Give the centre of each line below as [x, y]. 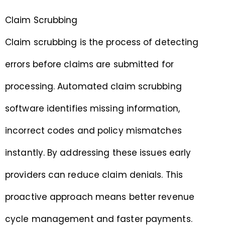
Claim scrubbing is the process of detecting [102, 42]
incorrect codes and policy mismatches [93, 130]
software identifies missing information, [93, 108]
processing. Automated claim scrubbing [93, 86]
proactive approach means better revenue [100, 197]
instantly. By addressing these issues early [98, 152]
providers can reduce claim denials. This [94, 175]
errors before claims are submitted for [89, 64]
